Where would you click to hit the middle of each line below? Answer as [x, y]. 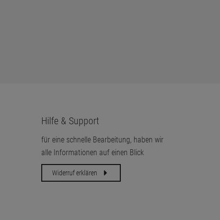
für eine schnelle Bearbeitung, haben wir [102, 140]
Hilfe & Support [70, 121]
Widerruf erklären [75, 173]
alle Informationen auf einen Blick [92, 152]
